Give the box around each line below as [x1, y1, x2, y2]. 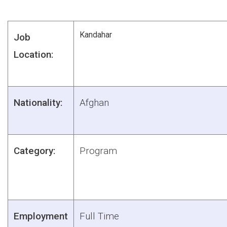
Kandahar [80, 29, 112, 40]
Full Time [80, 210, 119, 222]
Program [80, 144, 117, 157]
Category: [14, 144, 55, 157]
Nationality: [14, 96, 62, 108]
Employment [14, 210, 68, 222]
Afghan [80, 96, 109, 108]
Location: [14, 48, 53, 60]
